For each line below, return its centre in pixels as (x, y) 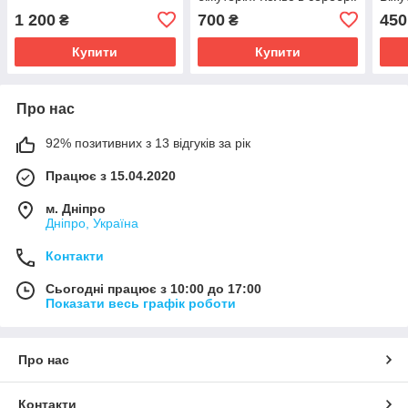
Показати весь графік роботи (141, 303)
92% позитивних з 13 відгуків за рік (148, 143)
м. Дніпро (76, 208)
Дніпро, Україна (92, 223)
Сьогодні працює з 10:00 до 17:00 (153, 288)
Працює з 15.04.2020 (111, 175)
